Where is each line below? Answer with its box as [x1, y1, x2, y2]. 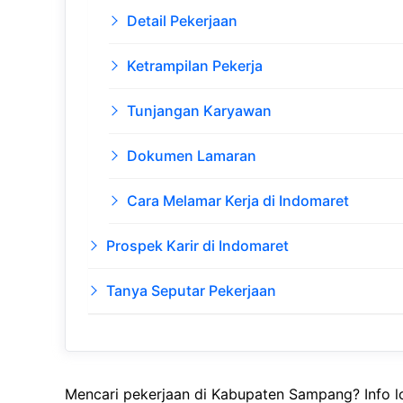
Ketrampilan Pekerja [126, 57, 263, 76]
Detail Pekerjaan [126, 12, 237, 31]
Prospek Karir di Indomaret [106, 237, 289, 255]
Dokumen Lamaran [126, 147, 256, 166]
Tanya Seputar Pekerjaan [106, 282, 276, 300]
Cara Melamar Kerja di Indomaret [126, 192, 349, 210]
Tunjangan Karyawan [126, 102, 272, 121]
